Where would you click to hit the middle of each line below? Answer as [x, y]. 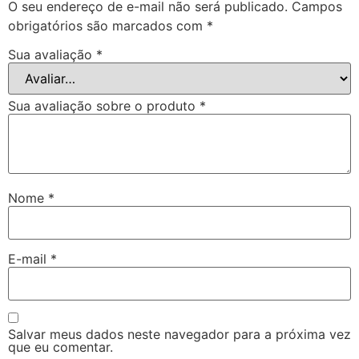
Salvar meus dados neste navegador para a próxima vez [179, 334]
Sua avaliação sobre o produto [104, 105]
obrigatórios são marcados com [107, 25]
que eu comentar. [61, 347]
